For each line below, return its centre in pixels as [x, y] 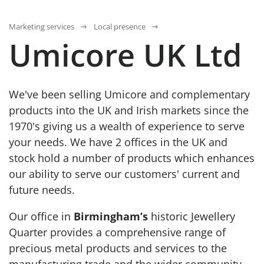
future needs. [42, 190]
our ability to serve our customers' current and [124, 174]
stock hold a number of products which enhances [132, 158]
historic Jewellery [192, 217]
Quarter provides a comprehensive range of [117, 232]
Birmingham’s [111, 217]
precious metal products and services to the [118, 248]
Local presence [120, 27]
